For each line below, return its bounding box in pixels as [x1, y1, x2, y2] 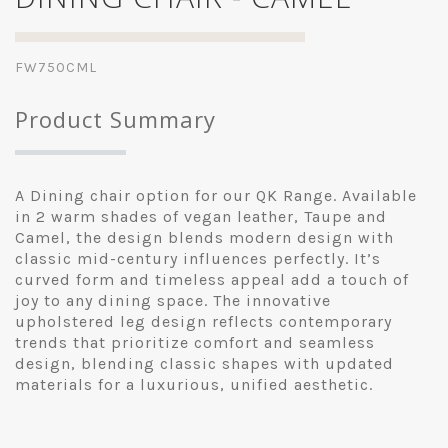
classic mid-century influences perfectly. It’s [15, 249, 381, 269]
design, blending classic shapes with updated [15, 354, 394, 374]
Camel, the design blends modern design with [15, 228, 394, 248]
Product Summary [15, 104, 216, 135]
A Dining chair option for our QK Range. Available [15, 186, 417, 206]
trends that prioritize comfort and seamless [15, 333, 375, 353]
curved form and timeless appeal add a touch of [15, 270, 409, 290]
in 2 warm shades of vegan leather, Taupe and [15, 207, 387, 227]
